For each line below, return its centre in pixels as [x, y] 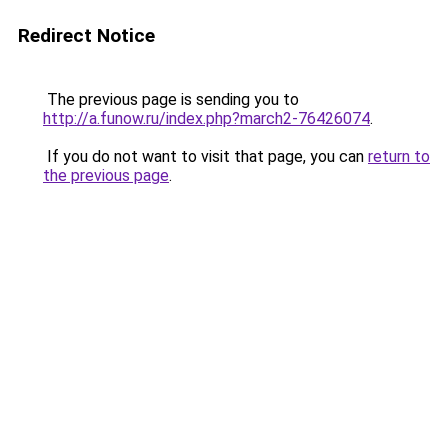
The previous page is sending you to [171, 99]
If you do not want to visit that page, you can [205, 156]
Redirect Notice [86, 35]
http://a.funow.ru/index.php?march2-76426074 [206, 118]
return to [399, 156]
